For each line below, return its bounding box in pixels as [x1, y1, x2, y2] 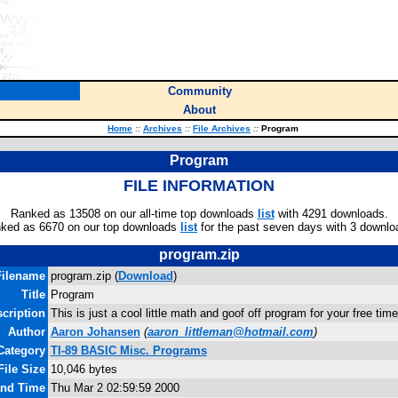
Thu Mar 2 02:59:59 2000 [50, 381, 179, 394]
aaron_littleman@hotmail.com [147, 325, 314, 338]
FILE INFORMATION [123, 177, 275, 195]
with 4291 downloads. [274, 207, 388, 220]
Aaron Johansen [50, 325, 140, 338]
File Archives [193, 123, 251, 133]
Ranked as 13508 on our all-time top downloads [10, 207, 258, 220]
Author [7, 325, 45, 338]
